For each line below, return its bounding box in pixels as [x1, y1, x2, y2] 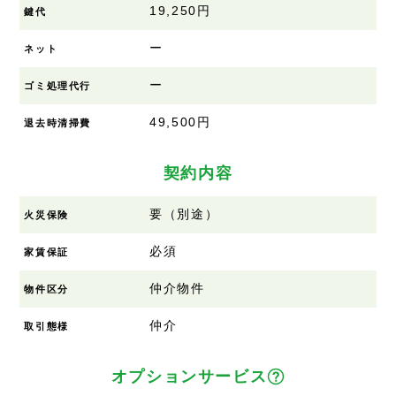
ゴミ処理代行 [24, 80, 92, 91]
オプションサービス [110, 367, 268, 385]
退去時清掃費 [24, 117, 92, 128]
